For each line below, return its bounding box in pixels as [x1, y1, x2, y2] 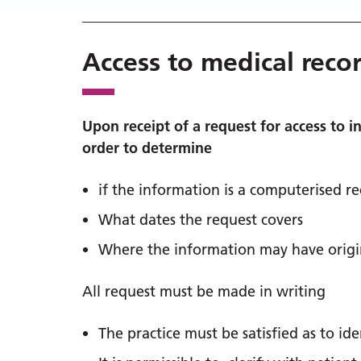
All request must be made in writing [82, 282, 326, 301]
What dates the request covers [98, 210, 303, 229]
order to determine [82, 139, 212, 157]
